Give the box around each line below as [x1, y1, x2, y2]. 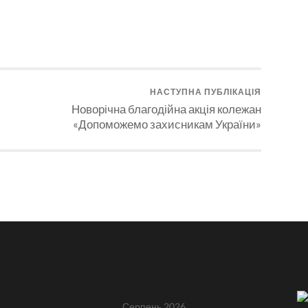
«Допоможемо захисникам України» [73, 117, 261, 132]
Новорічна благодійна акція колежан [71, 102, 261, 117]
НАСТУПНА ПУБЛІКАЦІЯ [150, 87, 261, 98]
